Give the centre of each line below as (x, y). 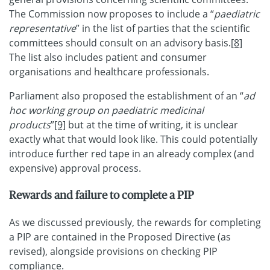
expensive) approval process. (76, 168)
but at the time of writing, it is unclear (152, 125)
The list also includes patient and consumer (108, 58)
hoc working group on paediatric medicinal (106, 111)
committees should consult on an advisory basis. (120, 43)
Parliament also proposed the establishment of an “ (126, 96)
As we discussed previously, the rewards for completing (135, 222)
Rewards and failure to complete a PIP (102, 195)
